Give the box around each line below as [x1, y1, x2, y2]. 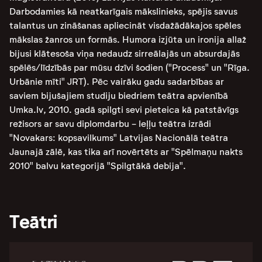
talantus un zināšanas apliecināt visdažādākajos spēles [9, 20, 241, 31]
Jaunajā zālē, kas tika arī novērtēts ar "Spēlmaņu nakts [9, 146, 243, 157]
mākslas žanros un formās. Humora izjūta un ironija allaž [9, 34, 246, 45]
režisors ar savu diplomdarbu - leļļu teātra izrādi [9, 118, 211, 129]
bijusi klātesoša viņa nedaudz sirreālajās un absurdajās [9, 48, 240, 59]
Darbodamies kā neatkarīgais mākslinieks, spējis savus [9, 6, 237, 17]
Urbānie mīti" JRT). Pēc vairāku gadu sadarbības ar [9, 76, 224, 87]
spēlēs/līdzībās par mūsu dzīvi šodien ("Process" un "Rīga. [9, 62, 250, 73]
